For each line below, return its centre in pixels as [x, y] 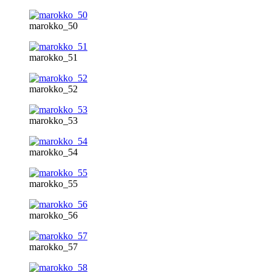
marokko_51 [53, 57]
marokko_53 [53, 120]
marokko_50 [53, 25]
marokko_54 [53, 152]
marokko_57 [53, 246]
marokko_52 [53, 89]
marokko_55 [53, 183]
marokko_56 [53, 215]
